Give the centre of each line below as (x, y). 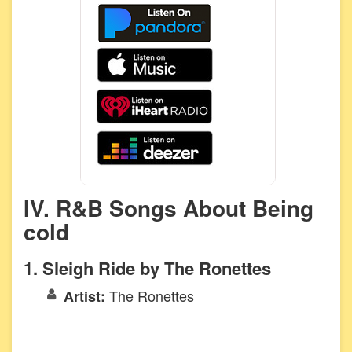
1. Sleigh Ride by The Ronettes (147, 268)
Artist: (86, 296)
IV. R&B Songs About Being (169, 207)
